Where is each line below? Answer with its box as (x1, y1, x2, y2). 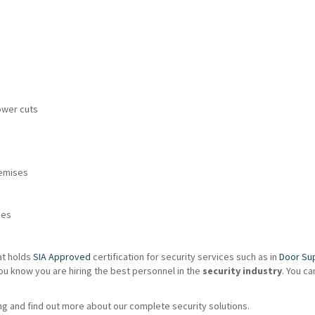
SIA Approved (33, 250, 93, 263)
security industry (202, 264, 282, 277)
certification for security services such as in (93, 250, 279, 263)
